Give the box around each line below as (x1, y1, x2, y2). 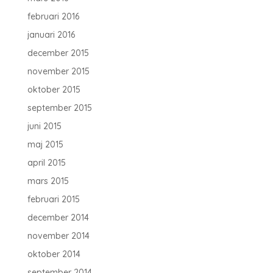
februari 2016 (27, 11, 79, 22)
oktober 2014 (27, 249, 80, 260)
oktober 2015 (27, 84, 80, 95)
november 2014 (27, 230, 90, 241)
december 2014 (27, 212, 89, 223)
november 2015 (27, 66, 90, 77)
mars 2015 (27, 175, 69, 186)
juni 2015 (27, 121, 62, 132)
